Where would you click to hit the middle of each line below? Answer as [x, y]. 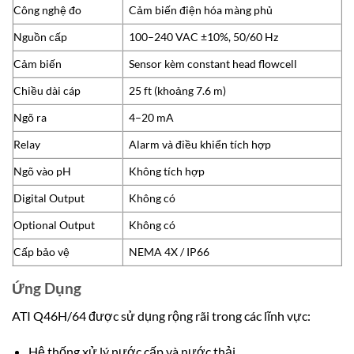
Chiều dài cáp [47, 90]
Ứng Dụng [47, 288]
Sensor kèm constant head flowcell [213, 63]
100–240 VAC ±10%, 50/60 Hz [204, 36]
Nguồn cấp [40, 36]
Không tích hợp [167, 171]
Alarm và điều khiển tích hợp [200, 144]
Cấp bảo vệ [41, 251]
